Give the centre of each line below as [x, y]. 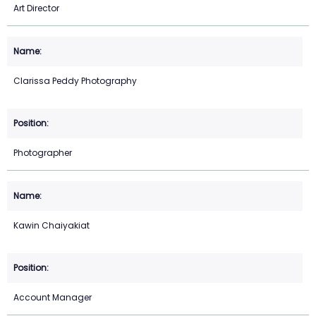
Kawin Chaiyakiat [51, 226]
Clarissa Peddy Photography [75, 81]
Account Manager [53, 298]
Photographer [43, 153]
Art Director [36, 8]
